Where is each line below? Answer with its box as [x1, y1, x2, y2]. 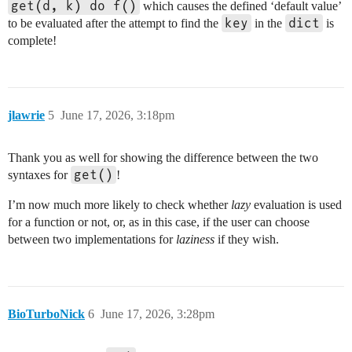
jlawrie [8, 108, 45, 123]
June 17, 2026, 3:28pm [101, 307, 214, 321]
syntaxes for [8, 168, 71, 182]
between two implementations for [8, 233, 176, 247]
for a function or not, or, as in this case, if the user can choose [8, 215, 310, 229]
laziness [176, 233, 214, 247]
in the [251, 16, 285, 31]
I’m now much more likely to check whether [8, 198, 231, 212]
